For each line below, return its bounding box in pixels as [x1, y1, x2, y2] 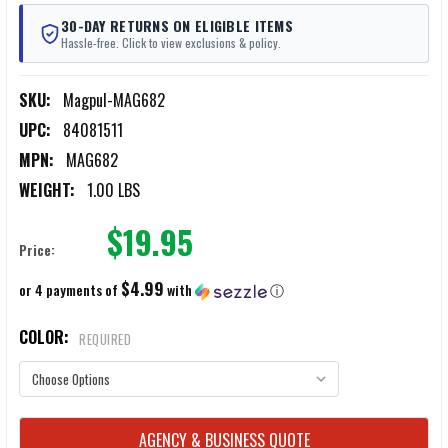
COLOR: [19, 325, 73, 350]
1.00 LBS [87, 178, 140, 203]
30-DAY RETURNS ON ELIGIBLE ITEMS [61, 15, 293, 37]
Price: [19, 239, 55, 261]
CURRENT [19, 417, 83, 442]
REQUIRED [79, 329, 131, 350]
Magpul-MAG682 [63, 88, 165, 113]
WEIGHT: [19, 178, 75, 203]
